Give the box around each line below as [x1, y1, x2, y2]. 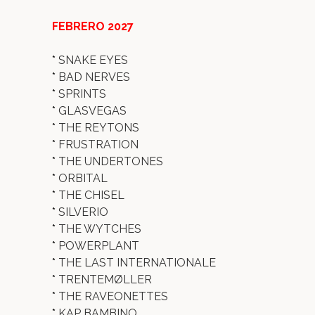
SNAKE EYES [58, 53, 128, 67]
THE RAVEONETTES [58, 290, 168, 303]
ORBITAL [58, 172, 108, 185]
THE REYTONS [58, 121, 139, 134]
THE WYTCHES [58, 222, 141, 236]
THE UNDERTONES [58, 155, 163, 168]
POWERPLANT [58, 239, 139, 252]
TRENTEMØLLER [58, 273, 152, 286]
